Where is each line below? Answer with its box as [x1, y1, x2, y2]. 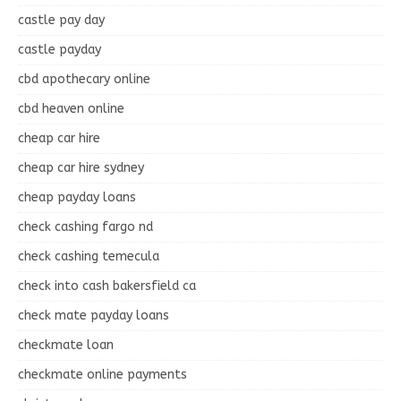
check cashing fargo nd [18, 218, 153, 235]
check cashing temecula [18, 248, 159, 264]
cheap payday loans [18, 189, 136, 205]
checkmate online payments [18, 366, 187, 382]
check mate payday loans [18, 307, 169, 323]
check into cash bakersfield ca [18, 277, 196, 294]
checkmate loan [18, 337, 114, 353]
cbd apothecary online [18, 71, 150, 87]
